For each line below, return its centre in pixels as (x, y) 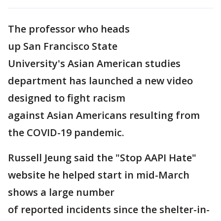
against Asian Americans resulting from (104, 115)
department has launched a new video (100, 81)
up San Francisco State (63, 46)
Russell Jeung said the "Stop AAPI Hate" (102, 158)
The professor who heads (69, 29)
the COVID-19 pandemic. (66, 132)
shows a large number (61, 192)
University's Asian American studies (94, 63)
